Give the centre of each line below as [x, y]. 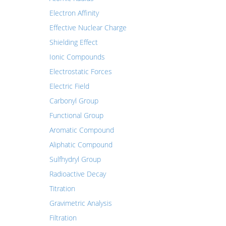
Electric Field [69, 86]
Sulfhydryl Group [75, 159]
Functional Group [76, 115]
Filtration [63, 218]
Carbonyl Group [74, 101]
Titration [62, 188]
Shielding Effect [73, 42]
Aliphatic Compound [81, 145]
